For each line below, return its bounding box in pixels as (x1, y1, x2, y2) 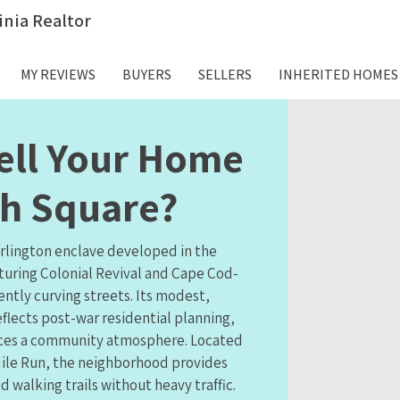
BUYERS (122, 65, 171, 84)
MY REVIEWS (21, 65, 96, 84)
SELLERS (198, 65, 252, 84)
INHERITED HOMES (279, 65, 398, 84)
